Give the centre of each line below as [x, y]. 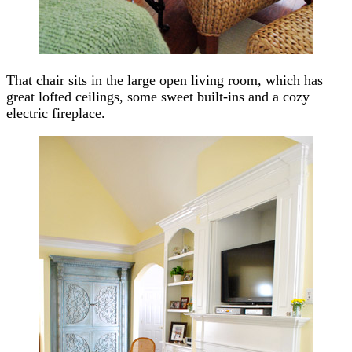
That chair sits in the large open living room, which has [165, 80]
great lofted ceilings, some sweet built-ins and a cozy [158, 96]
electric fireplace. [56, 113]
